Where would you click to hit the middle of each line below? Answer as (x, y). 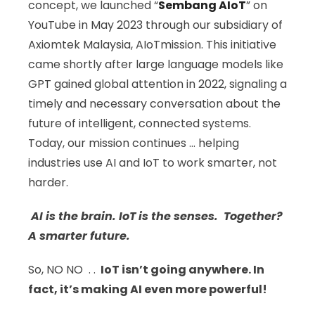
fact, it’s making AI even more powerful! (148, 289)
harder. (48, 182)
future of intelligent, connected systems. (140, 123)
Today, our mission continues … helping (134, 143)
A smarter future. (79, 236)
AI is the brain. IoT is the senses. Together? (155, 216)
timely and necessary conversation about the (154, 104)
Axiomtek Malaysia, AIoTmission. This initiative (152, 45)
